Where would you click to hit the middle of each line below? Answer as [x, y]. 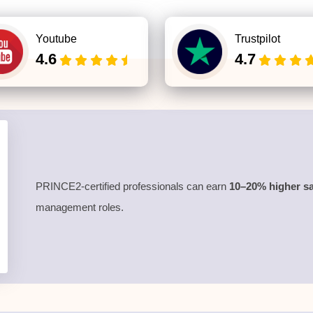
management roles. [80, 207]
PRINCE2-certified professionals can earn [132, 186]
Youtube [56, 39]
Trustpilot [257, 39]
